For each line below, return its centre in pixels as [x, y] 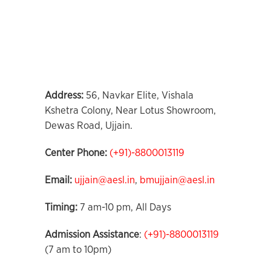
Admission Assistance [92, 234]
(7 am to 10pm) [78, 250]
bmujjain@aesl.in [177, 180]
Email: [58, 180]
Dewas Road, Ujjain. [89, 126]
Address [63, 95]
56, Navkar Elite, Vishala [139, 95]
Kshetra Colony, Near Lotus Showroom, [130, 110]
